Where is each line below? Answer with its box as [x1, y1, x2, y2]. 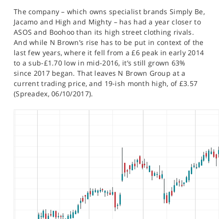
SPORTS [14, 2, 39, 10]
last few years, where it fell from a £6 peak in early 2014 [14, 48, 204, 57]
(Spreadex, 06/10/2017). [14, 89, 93, 98]
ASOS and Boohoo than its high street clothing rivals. [14, 27, 194, 37]
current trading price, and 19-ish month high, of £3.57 [14, 79, 198, 88]
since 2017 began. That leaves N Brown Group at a [14, 68, 186, 78]
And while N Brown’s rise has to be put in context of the [14, 38, 204, 47]
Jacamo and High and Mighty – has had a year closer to [14, 17, 201, 26]
